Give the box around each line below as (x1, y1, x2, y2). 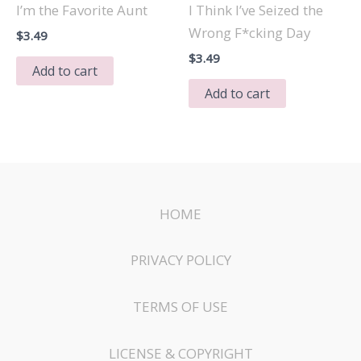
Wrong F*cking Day (189, 23, 311, 42)
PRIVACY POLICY (130, 251, 231, 270)
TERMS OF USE (133, 297, 228, 316)
